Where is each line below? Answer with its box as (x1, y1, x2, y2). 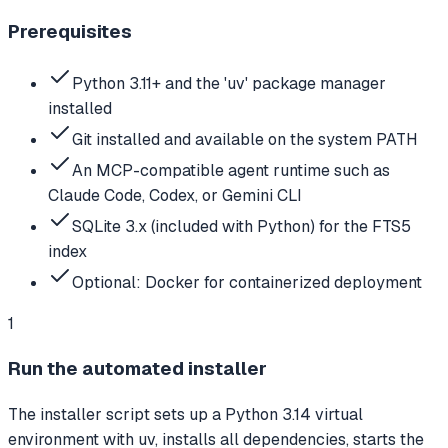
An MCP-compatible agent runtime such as (72, 159, 390, 181)
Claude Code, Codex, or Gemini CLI (48, 184, 302, 206)
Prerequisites (8, 18, 132, 44)
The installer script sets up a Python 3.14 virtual (8, 404, 363, 425)
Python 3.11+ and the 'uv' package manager (72, 72, 386, 94)
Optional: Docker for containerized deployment (72, 271, 422, 293)
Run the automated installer (8, 356, 267, 382)
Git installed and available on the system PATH (72, 128, 418, 150)
